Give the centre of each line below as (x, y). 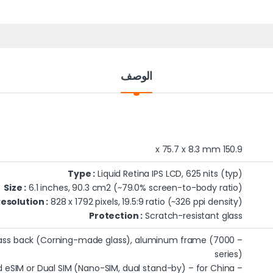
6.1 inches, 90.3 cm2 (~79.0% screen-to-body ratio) (134, 188)
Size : (15, 188)
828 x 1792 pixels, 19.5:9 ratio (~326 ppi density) (145, 202)
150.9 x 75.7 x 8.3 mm (232, 150)
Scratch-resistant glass (193, 216)
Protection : (116, 216)
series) (228, 254)
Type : (82, 174)
